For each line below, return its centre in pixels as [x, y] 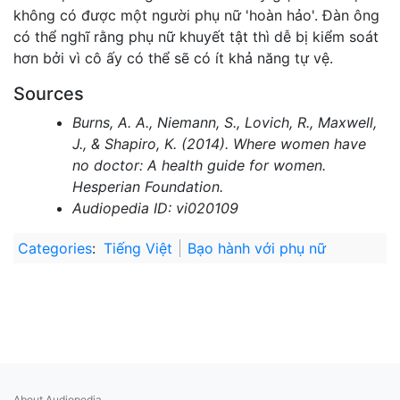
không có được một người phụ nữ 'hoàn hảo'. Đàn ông [196, 15]
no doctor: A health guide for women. [199, 165]
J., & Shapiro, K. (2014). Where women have [219, 143]
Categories [55, 248]
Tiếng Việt [138, 248]
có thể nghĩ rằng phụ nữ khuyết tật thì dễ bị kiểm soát [196, 36]
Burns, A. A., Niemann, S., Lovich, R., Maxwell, [224, 122]
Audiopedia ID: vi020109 [155, 208]
